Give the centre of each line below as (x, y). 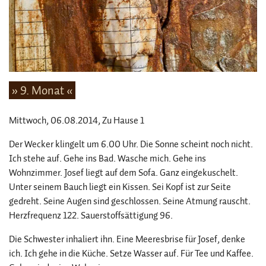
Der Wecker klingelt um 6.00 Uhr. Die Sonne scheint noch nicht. (131, 144)
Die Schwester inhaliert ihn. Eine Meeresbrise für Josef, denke (127, 239)
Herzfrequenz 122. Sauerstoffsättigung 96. (91, 215)
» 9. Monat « (42, 90)
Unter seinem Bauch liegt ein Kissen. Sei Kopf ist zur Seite (120, 187)
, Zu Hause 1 (121, 120)
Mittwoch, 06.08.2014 (53, 120)
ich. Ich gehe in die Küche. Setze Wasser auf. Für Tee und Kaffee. (131, 253)
